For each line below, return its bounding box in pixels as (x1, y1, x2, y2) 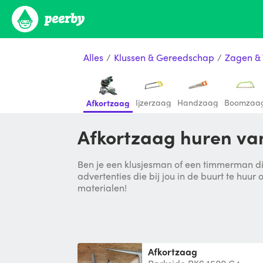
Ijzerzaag (136, 96, 171, 108)
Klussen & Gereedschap (114, 50, 214, 64)
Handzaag (177, 96, 218, 108)
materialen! (77, 181, 127, 194)
